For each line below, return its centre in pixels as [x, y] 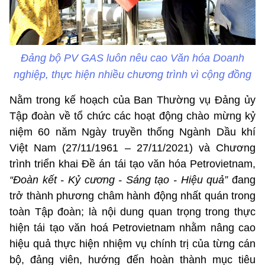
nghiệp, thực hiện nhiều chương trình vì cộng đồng [132, 75]
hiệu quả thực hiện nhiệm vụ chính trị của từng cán [132, 244]
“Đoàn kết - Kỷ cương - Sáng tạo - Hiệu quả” [121, 180]
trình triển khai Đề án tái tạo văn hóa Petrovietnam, [132, 164]
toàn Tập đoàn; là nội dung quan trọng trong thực [132, 212]
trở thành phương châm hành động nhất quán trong [132, 196]
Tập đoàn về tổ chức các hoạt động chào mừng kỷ [132, 116]
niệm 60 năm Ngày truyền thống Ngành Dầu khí [132, 132]
